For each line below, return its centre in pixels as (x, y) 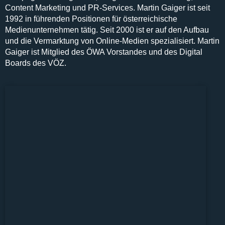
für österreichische (144, 19)
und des (163, 52)
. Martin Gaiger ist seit (172, 8)
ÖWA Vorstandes (117, 52)
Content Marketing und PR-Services (69, 8)
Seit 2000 (117, 30)
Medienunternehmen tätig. (52, 30)
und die (19, 41)
